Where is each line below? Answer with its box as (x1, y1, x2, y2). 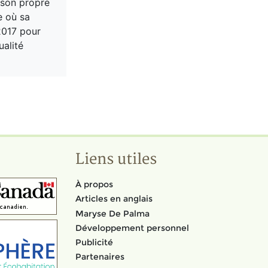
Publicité (75, 236, 113, 248)
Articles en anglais (75, 193, 153, 205)
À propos (75, 179, 113, 190)
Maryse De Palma (75, 208, 150, 219)
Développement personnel (75, 222, 189, 233)
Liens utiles (75, 150, 157, 169)
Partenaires (75, 251, 124, 263)
